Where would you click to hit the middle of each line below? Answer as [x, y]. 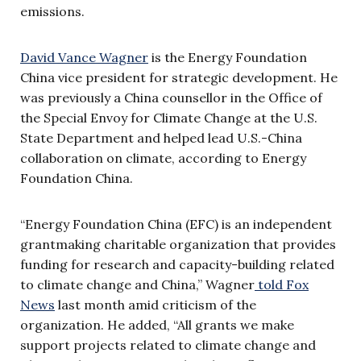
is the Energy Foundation [228, 58]
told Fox [282, 285]
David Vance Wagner [84, 58]
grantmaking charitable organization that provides [178, 245]
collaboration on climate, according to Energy [163, 158]
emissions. [54, 12]
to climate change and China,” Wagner [137, 285]
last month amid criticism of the [156, 305]
